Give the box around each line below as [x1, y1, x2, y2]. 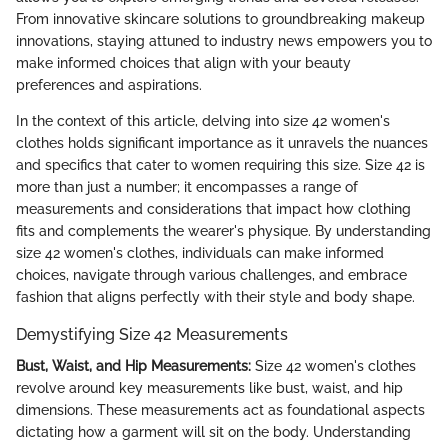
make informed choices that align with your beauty [16, 55, 351, 71]
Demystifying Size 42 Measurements [16, 325, 288, 344]
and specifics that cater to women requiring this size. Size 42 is [16, 157, 425, 173]
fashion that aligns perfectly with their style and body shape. [16, 289, 415, 305]
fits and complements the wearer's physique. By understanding [16, 223, 431, 239]
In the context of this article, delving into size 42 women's [16, 113, 390, 129]
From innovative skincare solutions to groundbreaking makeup [16, 11, 425, 27]
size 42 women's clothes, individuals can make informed [16, 245, 384, 261]
